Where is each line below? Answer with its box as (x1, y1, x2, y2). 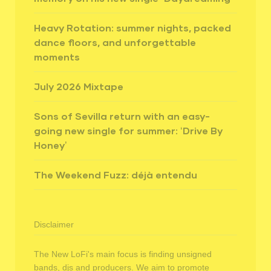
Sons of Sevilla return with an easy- (34, 110, 210, 122)
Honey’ (34, 139, 67, 151)
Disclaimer (34, 220, 74, 230)
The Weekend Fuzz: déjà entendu (34, 169, 197, 181)
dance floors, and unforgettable (34, 36, 196, 48)
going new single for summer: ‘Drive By (34, 125, 223, 137)
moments (34, 51, 80, 63)
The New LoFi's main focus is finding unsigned (34, 249, 212, 260)
